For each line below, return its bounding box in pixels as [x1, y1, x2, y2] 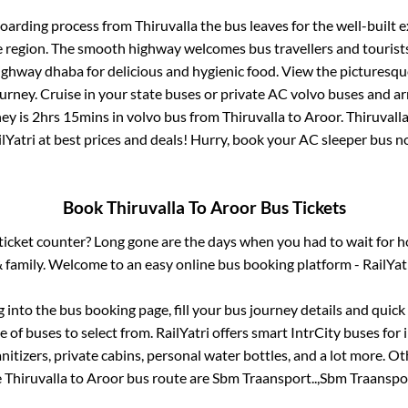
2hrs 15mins [32, 107, 109, 125]
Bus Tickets [256, 198, 346, 219]
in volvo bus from [109, 107, 222, 125]
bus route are [124, 369, 212, 387]
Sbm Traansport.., [212, 369, 320, 387]
